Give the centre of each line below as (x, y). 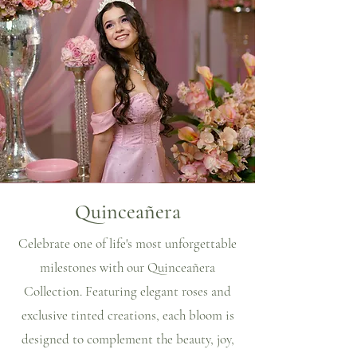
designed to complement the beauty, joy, (127, 339)
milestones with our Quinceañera (127, 267)
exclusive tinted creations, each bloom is (127, 315)
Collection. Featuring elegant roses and (127, 291)
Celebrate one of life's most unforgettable (127, 243)
